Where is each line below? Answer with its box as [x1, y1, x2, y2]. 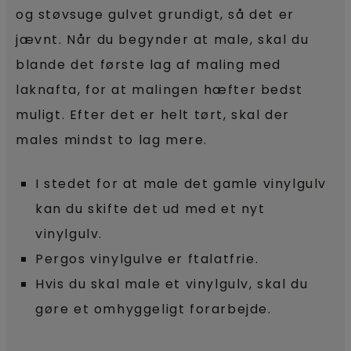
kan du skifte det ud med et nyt [35, 200, 266, 218]
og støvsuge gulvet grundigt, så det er [16, 5, 295, 24]
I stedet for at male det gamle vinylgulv [35, 175, 327, 193]
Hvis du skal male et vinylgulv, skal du [35, 275, 309, 293]
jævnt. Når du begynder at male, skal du [16, 31, 309, 49]
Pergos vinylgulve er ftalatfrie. [35, 250, 259, 268]
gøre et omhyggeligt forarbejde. [35, 300, 272, 318]
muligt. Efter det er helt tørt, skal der [16, 106, 291, 124]
